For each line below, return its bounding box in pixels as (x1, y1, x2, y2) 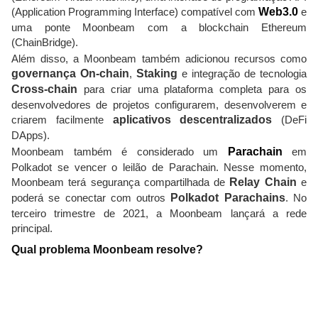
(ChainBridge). (11, 36, 78, 48)
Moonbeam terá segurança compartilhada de (11, 176, 230, 188)
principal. (11, 222, 53, 234)
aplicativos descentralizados (112, 114, 273, 126)
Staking (136, 67, 177, 79)
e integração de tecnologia (177, 67, 307, 79)
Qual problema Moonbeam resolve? (11, 243, 203, 256)
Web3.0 (258, 6, 298, 18)
